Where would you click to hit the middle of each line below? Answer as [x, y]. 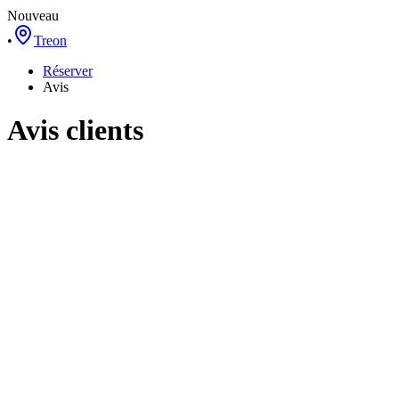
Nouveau [33, 15]
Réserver [68, 70]
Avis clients [75, 130]
